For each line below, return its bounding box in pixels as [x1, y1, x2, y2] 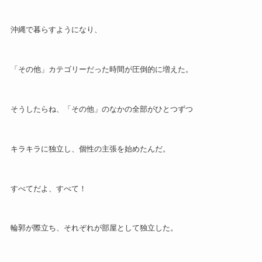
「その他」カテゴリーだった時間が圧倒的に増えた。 [10, 65, 193, 74]
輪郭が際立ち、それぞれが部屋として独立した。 [10, 223, 178, 233]
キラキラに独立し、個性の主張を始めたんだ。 [10, 144, 170, 153]
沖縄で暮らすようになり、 [10, 25, 102, 35]
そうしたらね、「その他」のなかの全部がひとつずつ [10, 104, 193, 113]
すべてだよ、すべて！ [10, 184, 87, 193]
